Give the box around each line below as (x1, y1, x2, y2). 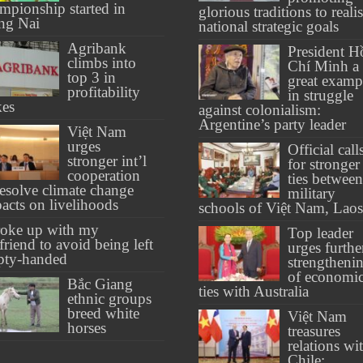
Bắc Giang (67, 275, 134, 293)
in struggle (287, 86, 353, 104)
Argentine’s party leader (198, 115, 346, 133)
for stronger (287, 155, 360, 173)
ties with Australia (198, 282, 309, 300)
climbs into (67, 53, 137, 71)
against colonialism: (198, 100, 321, 118)
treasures (287, 322, 340, 340)
